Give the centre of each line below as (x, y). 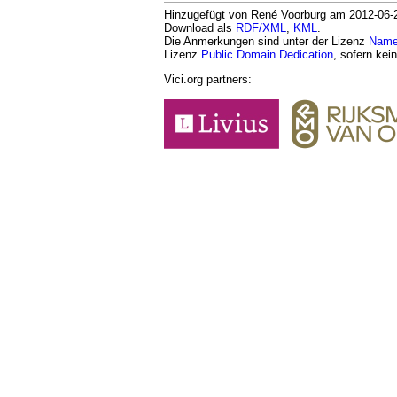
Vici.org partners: (208, 80)
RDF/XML (261, 28)
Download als (200, 28)
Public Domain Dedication (267, 55)
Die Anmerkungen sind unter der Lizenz (266, 42)
